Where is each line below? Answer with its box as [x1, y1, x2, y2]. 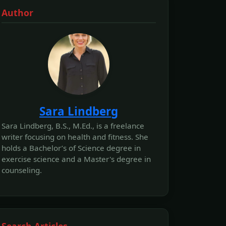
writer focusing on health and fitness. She [2, 132, 148, 142]
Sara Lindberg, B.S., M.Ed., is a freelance [2, 121, 144, 131]
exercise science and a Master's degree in [2, 154, 151, 164]
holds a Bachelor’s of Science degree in [2, 143, 141, 153]
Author [2, 7, 33, 19]
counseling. [2, 165, 42, 175]
